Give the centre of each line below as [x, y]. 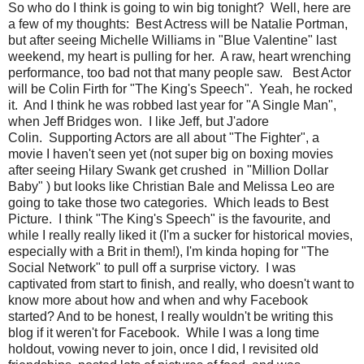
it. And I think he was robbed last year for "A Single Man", [172, 106]
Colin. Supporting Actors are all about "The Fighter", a [164, 138]
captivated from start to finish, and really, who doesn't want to [181, 284]
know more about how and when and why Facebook [158, 301]
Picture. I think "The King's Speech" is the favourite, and [169, 219]
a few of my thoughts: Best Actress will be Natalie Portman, [178, 24]
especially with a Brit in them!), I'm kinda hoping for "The [169, 252]
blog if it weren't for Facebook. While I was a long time [164, 333]
